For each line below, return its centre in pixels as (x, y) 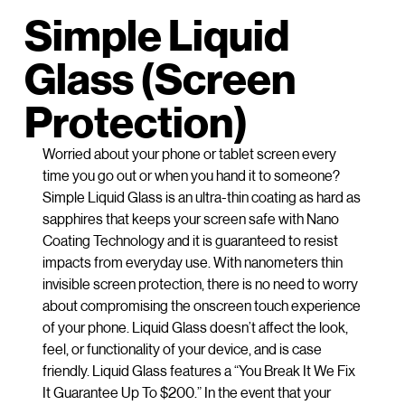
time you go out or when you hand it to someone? (191, 174)
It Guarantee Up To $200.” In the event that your (186, 391)
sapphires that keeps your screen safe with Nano (190, 218)
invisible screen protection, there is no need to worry (200, 283)
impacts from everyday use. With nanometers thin (192, 261)
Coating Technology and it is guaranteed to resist (190, 240)
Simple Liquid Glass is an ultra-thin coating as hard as (201, 196)
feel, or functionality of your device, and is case (182, 348)
